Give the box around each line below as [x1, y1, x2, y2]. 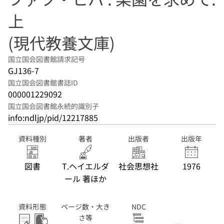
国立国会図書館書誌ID [8, 77, 78, 87]
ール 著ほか [64, 172, 106, 184]
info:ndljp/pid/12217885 [8, 111, 98, 123]
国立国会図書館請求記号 [8, 54, 85, 64]
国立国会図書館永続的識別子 [8, 101, 99, 111]
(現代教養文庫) [8, 31, 115, 54]
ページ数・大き [61, 201, 110, 211]
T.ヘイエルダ [62, 160, 109, 172]
